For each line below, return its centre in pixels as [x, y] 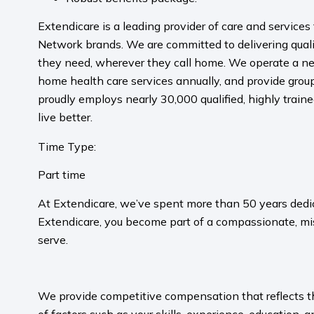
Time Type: [67, 146]
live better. [66, 117]
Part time [61, 175]
